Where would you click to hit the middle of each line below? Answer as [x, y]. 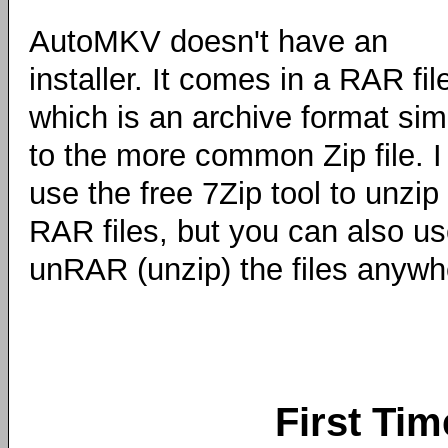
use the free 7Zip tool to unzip [234, 193]
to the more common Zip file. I [235, 155]
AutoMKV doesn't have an [208, 41]
